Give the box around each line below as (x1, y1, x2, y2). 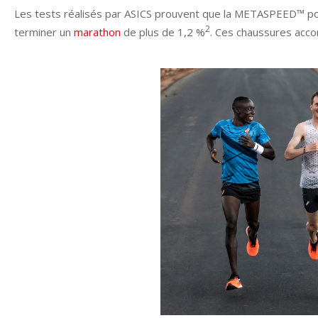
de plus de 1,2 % (121, 25, 205, 40)
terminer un (14, 25, 74, 40)
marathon (74, 25, 121, 40)
